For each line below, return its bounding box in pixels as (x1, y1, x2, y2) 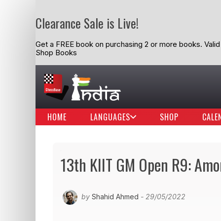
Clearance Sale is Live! (36, 14, 139, 32)
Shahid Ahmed (92, 192, 139, 201)
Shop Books (36, 48, 77, 58)
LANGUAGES (90, 111, 130, 123)
